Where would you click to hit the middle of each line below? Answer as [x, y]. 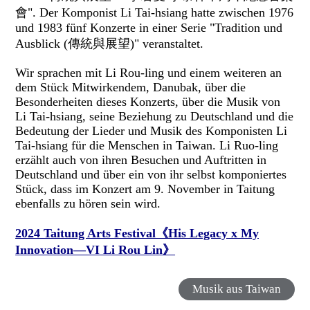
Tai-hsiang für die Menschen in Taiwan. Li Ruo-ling [147, 146]
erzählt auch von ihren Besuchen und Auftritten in [141, 160]
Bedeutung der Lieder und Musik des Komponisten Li [152, 131]
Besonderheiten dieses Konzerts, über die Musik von [148, 102]
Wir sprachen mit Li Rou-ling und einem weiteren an [149, 73]
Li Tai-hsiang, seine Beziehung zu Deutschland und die [155, 117]
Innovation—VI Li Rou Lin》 [95, 250]
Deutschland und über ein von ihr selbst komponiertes [151, 175]
